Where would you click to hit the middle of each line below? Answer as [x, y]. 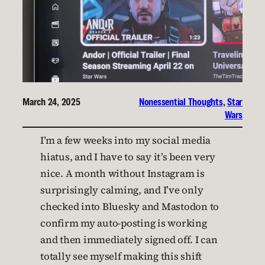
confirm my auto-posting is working [124, 224]
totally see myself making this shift [121, 257]
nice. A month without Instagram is [122, 174]
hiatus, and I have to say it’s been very [128, 157]
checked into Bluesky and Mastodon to [130, 207]
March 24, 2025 [51, 102]
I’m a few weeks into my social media [125, 141]
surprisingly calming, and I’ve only [122, 190]
